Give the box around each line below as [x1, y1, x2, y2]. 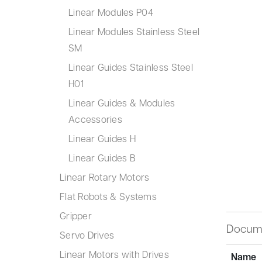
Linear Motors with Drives [60, 248, 169, 260]
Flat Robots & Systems [60, 190, 157, 202]
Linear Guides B [68, 151, 136, 164]
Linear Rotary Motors [60, 171, 150, 183]
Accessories [68, 113, 122, 125]
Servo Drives [60, 229, 115, 241]
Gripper [60, 209, 92, 222]
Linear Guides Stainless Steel [68, 61, 193, 73]
